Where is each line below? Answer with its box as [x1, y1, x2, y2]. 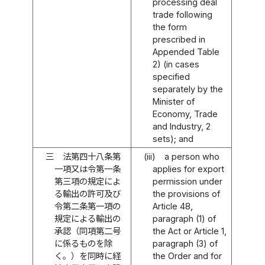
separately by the [152, 83, 223, 94]
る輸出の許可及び [54, 188, 121, 199]
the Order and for [152, 250, 222, 261]
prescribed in [152, 34, 205, 44]
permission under [152, 176, 222, 186]
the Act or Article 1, [152, 225, 227, 236]
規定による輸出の [54, 213, 121, 224]
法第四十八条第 [62, 151, 121, 161]
